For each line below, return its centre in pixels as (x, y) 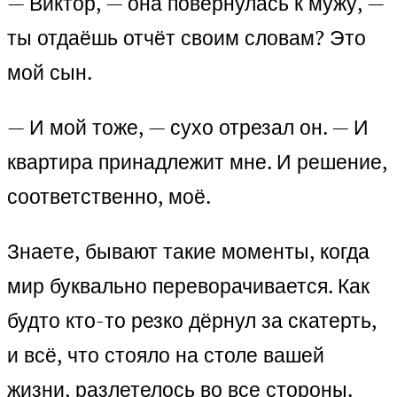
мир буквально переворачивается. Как (188, 286)
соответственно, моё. (109, 197)
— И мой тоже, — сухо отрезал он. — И (188, 128)
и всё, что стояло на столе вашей (166, 355)
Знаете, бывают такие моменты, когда (188, 252)
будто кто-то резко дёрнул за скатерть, (192, 321)
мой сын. (50, 73)
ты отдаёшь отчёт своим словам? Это (187, 38)
